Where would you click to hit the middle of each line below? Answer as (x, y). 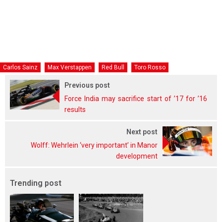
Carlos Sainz (20, 68)
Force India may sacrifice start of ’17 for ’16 (136, 99)
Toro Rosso (150, 68)
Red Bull (113, 68)
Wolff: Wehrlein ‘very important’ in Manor (94, 145)
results (75, 110)
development (137, 156)
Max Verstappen (70, 68)
